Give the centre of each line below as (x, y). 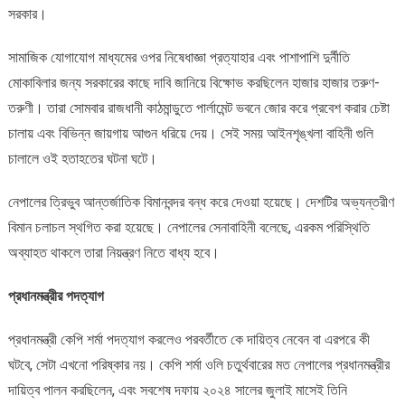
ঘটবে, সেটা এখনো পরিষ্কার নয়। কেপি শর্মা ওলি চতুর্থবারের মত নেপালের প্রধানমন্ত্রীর (198, 365)
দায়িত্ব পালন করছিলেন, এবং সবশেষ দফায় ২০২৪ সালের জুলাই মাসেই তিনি (177, 391)
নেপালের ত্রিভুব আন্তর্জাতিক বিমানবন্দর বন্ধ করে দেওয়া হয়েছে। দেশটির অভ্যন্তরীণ (201, 202)
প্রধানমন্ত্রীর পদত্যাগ (56, 297)
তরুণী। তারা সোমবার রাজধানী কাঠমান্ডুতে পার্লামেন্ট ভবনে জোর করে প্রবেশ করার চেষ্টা (198, 108)
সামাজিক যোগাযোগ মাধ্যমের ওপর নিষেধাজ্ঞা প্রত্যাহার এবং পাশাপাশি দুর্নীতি (179, 58)
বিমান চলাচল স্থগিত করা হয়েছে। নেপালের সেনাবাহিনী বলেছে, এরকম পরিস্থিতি (188, 228)
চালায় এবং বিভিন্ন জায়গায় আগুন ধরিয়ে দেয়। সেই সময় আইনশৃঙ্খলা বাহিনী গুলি (190, 134)
